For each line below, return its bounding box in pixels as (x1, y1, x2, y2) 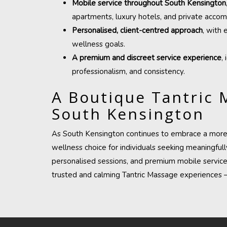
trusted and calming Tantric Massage (52, 170, 178, 180)
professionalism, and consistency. (72, 66, 185, 77)
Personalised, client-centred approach (72, 25, 203, 35)
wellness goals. (72, 39, 125, 49)
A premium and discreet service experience (72, 53, 221, 63)
